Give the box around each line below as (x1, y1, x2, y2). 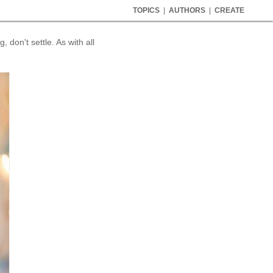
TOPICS (133, 6, 160, 15)
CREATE (214, 6, 244, 15)
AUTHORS (169, 6, 205, 15)
